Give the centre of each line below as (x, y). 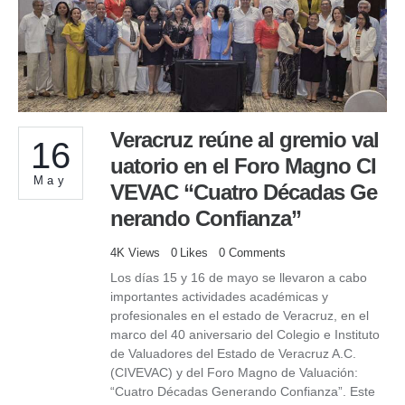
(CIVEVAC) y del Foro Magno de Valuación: (234, 373)
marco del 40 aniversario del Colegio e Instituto (245, 335)
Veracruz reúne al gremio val (245, 139)
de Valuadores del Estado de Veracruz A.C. (233, 354)
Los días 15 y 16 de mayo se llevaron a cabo (239, 278)
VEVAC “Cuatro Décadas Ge (244, 192)
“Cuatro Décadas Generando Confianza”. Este (243, 392)
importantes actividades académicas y (219, 297)
